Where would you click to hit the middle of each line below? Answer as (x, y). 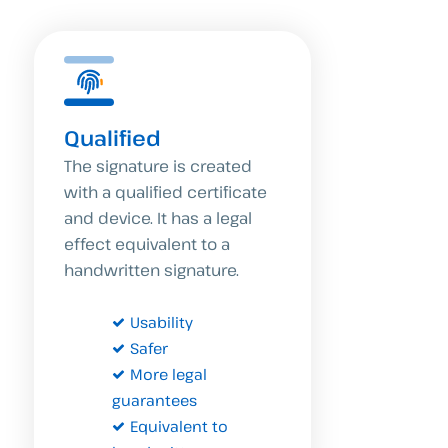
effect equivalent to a (147, 244)
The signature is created (158, 166)
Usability (162, 321)
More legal (169, 373)
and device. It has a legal (158, 218)
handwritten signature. (152, 270)
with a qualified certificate (166, 192)
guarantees (155, 399)
